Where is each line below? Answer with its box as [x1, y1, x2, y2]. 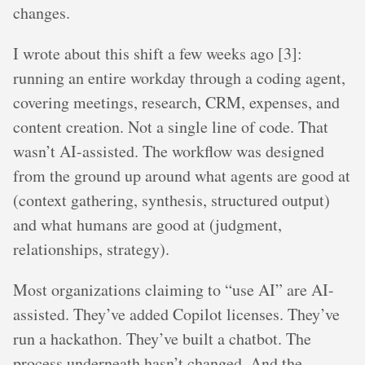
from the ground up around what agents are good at [13, 164, 350, 187]
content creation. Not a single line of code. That [13, 115, 328, 138]
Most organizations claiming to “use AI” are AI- [13, 278, 334, 301]
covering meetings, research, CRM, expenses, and [13, 90, 340, 113]
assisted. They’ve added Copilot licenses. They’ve [13, 302, 340, 325]
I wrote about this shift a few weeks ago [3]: [13, 42, 302, 64]
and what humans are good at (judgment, [13, 213, 282, 235]
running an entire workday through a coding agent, [13, 66, 345, 89]
